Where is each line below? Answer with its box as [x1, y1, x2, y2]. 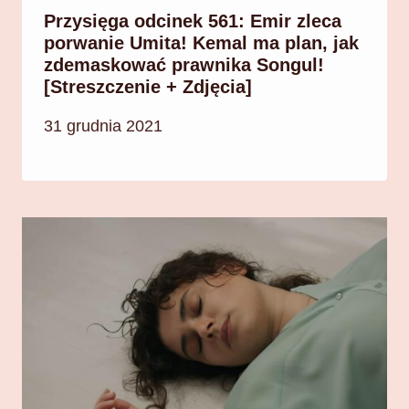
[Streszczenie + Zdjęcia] [44, 76, 252, 97]
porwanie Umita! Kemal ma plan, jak [44, 32, 359, 53]
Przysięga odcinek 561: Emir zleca [44, 10, 341, 31]
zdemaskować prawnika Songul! [44, 54, 324, 75]
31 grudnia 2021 [44, 117, 163, 136]
